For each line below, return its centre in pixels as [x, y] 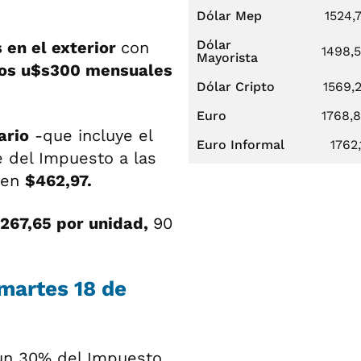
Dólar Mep [229, 16]
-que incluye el [91, 135]
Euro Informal [241, 145]
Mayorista [227, 58]
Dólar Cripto [236, 87]
